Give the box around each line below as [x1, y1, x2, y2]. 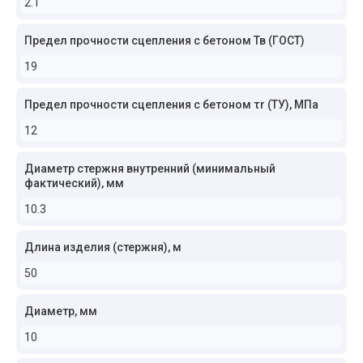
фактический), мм [24, 177, 124, 190]
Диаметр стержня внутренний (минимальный [24, 162, 275, 175]
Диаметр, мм [24, 305, 97, 318]
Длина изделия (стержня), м [24, 241, 181, 254]
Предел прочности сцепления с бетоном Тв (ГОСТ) [24, 34, 305, 47]
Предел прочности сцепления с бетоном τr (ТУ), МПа [24, 98, 318, 111]
